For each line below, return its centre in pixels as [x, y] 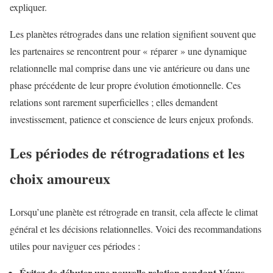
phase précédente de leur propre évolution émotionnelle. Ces [125, 85]
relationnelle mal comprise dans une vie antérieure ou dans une [130, 68]
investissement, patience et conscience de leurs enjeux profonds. [132, 119]
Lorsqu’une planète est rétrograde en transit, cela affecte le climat [134, 212]
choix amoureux [60, 179]
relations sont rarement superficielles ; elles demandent [114, 102]
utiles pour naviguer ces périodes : [75, 246]
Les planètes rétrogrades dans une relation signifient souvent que [133, 34]
